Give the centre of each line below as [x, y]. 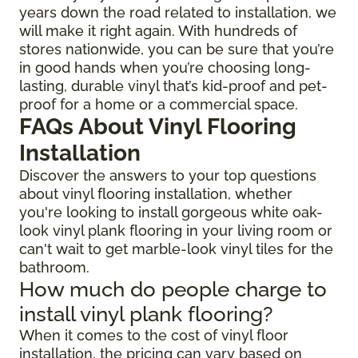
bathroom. [54, 267]
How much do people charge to [173, 288]
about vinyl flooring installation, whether [156, 193]
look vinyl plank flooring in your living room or [176, 230]
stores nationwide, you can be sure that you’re [177, 49]
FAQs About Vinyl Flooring [158, 126]
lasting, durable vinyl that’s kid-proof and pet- [173, 86]
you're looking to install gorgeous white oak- [171, 212]
